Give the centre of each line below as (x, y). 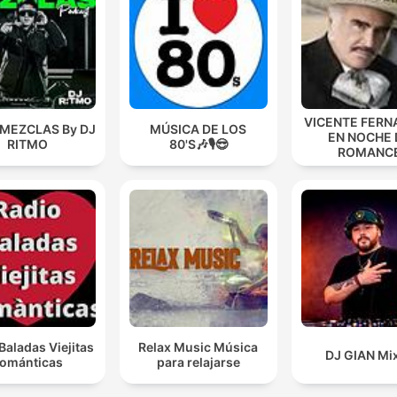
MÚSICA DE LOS (198, 129)
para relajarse (198, 362)
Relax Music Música (198, 347)
